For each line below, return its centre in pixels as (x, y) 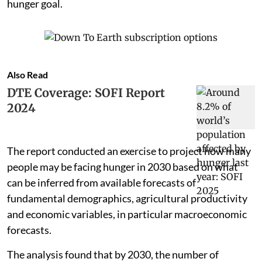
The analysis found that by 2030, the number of (113, 254)
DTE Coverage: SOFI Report (86, 92)
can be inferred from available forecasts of (101, 182)
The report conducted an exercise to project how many (129, 151)
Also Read (27, 74)
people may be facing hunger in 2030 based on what (123, 166)
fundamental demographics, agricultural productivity (127, 198)
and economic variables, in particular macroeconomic (127, 214)
